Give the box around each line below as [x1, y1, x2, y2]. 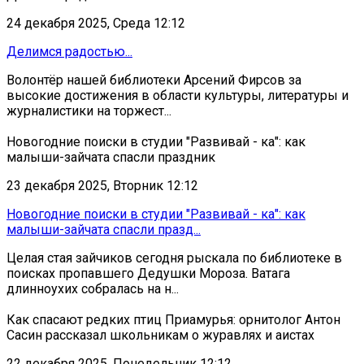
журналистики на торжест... [6, 102, 171, 119]
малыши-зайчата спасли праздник [6, 149, 215, 165]
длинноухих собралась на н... [6, 280, 179, 297]
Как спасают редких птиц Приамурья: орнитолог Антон [6, 311, 340, 327]
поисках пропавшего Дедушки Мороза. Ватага [6, 265, 290, 281]
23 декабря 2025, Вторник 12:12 [6, 177, 198, 193]
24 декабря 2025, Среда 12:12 [6, 15, 185, 31]
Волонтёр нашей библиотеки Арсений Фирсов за [6, 71, 301, 88]
